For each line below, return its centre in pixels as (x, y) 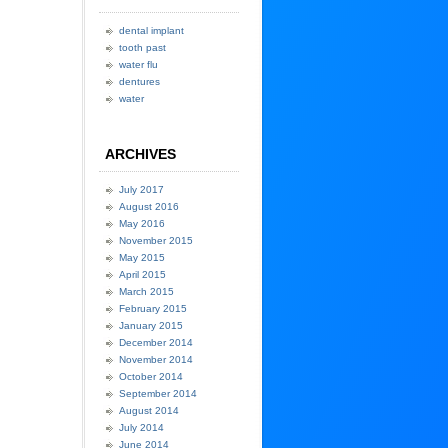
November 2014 (156, 359)
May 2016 (142, 223)
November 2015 (156, 240)
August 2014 (149, 410)
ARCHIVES (140, 154)
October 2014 (151, 376)
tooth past (142, 47)
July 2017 (141, 189)
